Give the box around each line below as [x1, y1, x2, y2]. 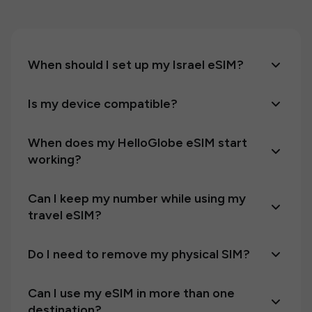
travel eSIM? [28, 208, 102, 223]
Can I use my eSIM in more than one [28, 286, 235, 301]
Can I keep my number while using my [28, 191, 246, 206]
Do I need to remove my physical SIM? [28, 247, 250, 262]
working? [28, 152, 81, 167]
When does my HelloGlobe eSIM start [28, 135, 247, 150]
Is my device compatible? [28, 96, 178, 111]
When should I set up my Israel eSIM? [28, 57, 244, 72]
